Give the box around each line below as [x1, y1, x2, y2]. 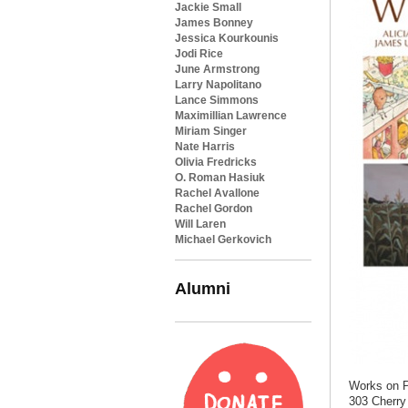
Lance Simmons [175, 94, 259, 107]
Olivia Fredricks [175, 156, 257, 168]
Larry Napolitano [175, 78, 261, 91]
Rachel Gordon [175, 202, 252, 215]
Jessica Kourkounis [175, 32, 279, 45]
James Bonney [175, 16, 253, 29]
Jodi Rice [175, 47, 223, 60]
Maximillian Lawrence [175, 109, 287, 122]
